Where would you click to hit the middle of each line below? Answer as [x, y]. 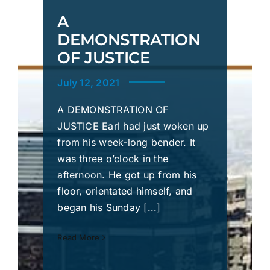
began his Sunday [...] [109, 208]
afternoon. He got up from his [127, 175]
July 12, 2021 [89, 83]
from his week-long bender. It [127, 143]
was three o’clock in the [113, 159]
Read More [79, 238]
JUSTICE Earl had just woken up [133, 126]
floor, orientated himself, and [125, 191]
